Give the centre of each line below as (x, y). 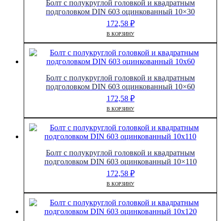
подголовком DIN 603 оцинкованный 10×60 (120, 87)
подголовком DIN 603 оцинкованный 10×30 (120, 11)
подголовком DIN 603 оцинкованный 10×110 (120, 162)
